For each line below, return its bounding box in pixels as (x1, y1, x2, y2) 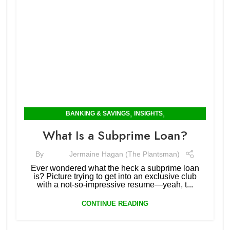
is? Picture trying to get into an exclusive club (33, 172, 197, 181)
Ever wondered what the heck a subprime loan (31, 164, 199, 172)
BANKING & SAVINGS (65, 110, 130, 117)
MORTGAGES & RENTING (77, 123, 153, 130)
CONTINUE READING (82, 200, 148, 207)
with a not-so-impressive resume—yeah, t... (37, 180, 193, 189)
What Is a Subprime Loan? (43, 126, 187, 144)
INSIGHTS (133, 110, 163, 117)
